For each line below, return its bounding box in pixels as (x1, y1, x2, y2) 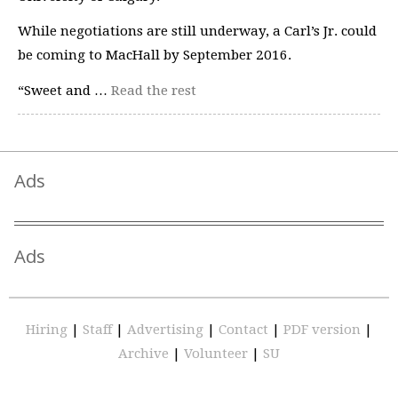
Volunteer (184, 346, 248, 362)
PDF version (283, 322, 364, 338)
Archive (118, 346, 172, 362)
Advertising (127, 322, 207, 338)
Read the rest (111, 82, 196, 99)
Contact (219, 322, 272, 338)
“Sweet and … (18, 82, 111, 99)
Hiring (26, 322, 71, 338)
